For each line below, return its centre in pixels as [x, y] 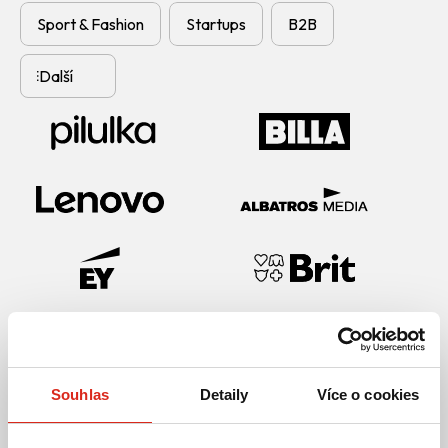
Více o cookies [368, 394]
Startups [216, 23]
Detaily [224, 394]
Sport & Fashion [90, 23]
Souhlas [80, 394]
